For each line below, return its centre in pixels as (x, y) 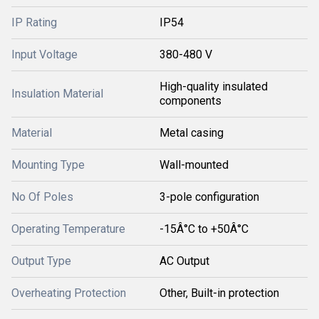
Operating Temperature (68, 229)
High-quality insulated (214, 87)
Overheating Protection (69, 293)
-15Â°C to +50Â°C (204, 229)
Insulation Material (57, 94)
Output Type (41, 261)
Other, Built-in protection (219, 293)
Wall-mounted (194, 165)
